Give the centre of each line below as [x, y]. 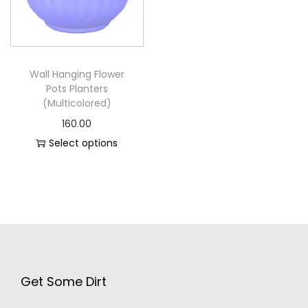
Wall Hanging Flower [77, 74]
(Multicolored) [77, 103]
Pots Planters [77, 88]
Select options [84, 143]
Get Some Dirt [64, 281]
